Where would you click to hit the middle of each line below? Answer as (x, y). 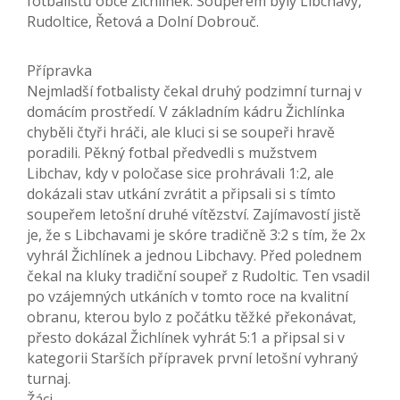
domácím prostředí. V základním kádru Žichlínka (186, 112)
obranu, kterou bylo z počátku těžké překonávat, (192, 317)
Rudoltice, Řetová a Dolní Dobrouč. (143, 22)
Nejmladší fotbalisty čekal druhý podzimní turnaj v (194, 92)
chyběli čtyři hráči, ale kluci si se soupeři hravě (181, 133)
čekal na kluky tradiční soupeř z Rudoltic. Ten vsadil (198, 276)
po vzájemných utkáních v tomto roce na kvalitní (187, 297)
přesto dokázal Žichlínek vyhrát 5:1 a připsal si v (186, 338)
